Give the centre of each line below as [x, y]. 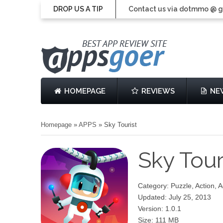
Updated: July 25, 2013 [174, 197]
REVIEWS [158, 91]
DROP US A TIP [78, 9]
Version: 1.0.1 [160, 209]
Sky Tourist [120, 125]
